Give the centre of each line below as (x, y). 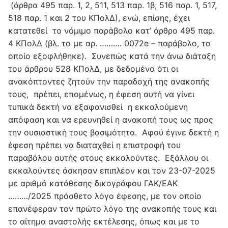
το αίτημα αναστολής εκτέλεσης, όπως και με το (104, 222)
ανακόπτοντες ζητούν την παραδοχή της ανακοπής (109, 82)
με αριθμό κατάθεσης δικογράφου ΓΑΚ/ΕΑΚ (93, 183)
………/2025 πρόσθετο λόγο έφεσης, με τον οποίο (105, 196)
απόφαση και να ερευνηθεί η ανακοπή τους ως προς (111, 120)
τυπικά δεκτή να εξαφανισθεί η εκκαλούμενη (98, 107)
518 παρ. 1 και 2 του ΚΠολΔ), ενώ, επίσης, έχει (99, 18)
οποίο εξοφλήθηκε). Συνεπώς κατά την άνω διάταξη (112, 56)
